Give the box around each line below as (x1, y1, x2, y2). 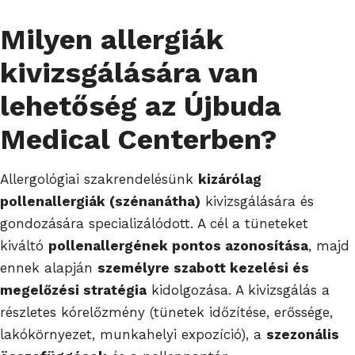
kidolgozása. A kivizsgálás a (147, 281, 330, 298)
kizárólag (198, 170, 261, 187)
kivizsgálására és (200, 193, 314, 209)
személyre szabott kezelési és (97, 259, 309, 276)
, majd (308, 237, 349, 254)
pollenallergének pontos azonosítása (48, 237, 308, 254)
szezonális (266, 326, 339, 342)
